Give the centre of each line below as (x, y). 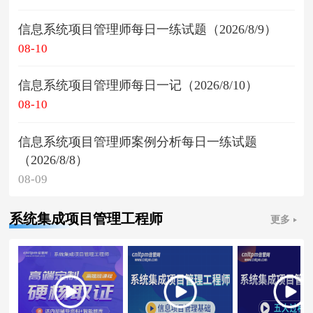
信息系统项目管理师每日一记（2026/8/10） (138, 86)
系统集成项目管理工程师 (86, 219)
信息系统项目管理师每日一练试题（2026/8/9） (148, 30)
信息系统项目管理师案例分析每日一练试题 (138, 141)
